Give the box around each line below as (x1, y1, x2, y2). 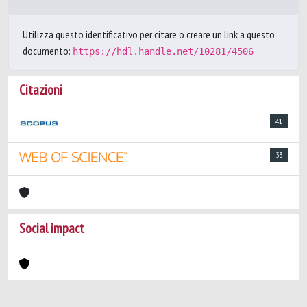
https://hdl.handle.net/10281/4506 (73, 46, 254, 57)
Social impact (19, 219, 84, 237)
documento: (23, 44, 73, 58)
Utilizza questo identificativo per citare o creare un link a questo (23, 27, 275, 41)
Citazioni (19, 81, 62, 99)
